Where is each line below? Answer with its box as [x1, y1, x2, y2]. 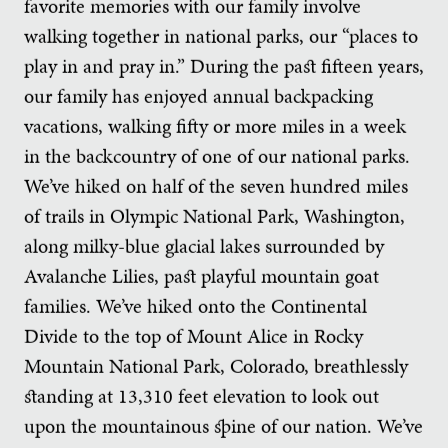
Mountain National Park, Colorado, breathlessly [24, 351, 408, 380]
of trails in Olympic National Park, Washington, [24, 201, 405, 230]
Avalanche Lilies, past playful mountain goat [24, 261, 379, 290]
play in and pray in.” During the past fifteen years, [24, 51, 424, 80]
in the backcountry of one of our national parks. [24, 141, 410, 170]
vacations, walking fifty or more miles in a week [24, 111, 406, 140]
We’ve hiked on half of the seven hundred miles [24, 171, 408, 200]
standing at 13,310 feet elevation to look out [24, 381, 379, 410]
